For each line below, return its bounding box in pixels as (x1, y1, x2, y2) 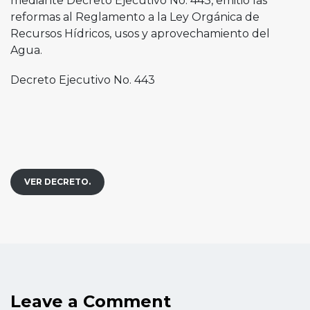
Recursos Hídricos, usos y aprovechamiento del (10, 26, 270, 40)
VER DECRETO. (24, 176, 91, 187)
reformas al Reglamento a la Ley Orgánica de (10, 10, 259, 24)
